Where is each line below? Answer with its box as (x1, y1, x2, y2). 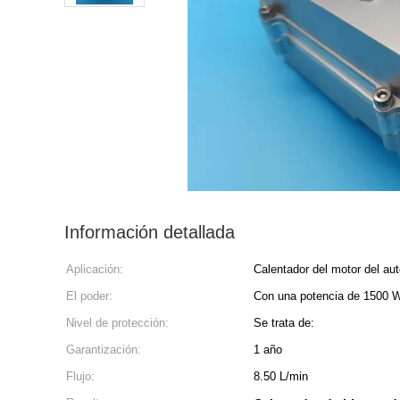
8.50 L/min (254, 370, 308, 383)
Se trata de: (254, 316, 314, 329)
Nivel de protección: (66, 316, 169, 329)
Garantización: (66, 343, 141, 356)
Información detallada (64, 222, 235, 242)
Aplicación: (66, 262, 123, 276)
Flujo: (66, 370, 95, 383)
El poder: (66, 289, 112, 303)
